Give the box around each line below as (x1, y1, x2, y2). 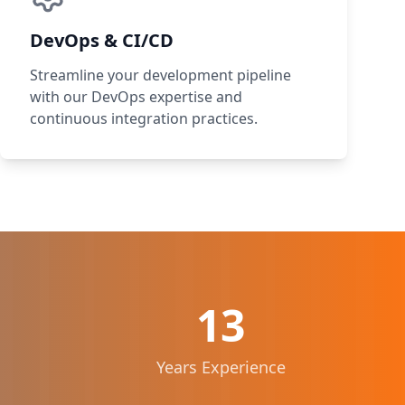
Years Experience (155, 356, 286, 378)
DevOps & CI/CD (30, 28, 174, 52)
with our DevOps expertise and (30, 87, 242, 107)
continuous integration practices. (30, 108, 258, 128)
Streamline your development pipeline (30, 65, 291, 85)
